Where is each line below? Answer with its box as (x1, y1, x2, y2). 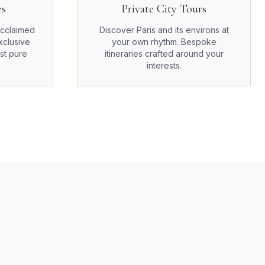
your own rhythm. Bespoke (111, 37, 216, 47)
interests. (146, 60, 182, 70)
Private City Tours (121, 2, 206, 16)
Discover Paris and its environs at (99, 25, 229, 35)
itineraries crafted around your (104, 49, 224, 59)
